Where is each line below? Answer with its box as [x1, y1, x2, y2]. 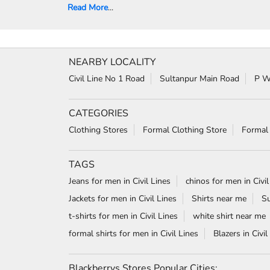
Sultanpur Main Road [160, 72, 239, 84]
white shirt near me [193, 210, 266, 222]
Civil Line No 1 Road [69, 72, 145, 84]
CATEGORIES [69, 106, 128, 120]
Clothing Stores [69, 124, 128, 136]
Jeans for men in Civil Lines [69, 175, 171, 187]
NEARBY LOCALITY [69, 55, 156, 69]
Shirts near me [192, 192, 246, 204]
